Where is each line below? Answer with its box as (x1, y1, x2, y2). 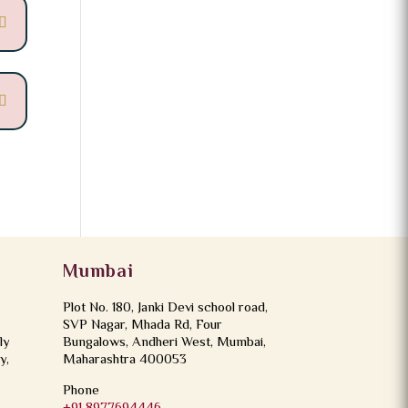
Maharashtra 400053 (62, 349, 187, 371)
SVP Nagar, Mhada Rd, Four (62, 314, 222, 336)
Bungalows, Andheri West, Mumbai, (62, 331, 266, 353)
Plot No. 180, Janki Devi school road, (62, 297, 268, 319)
